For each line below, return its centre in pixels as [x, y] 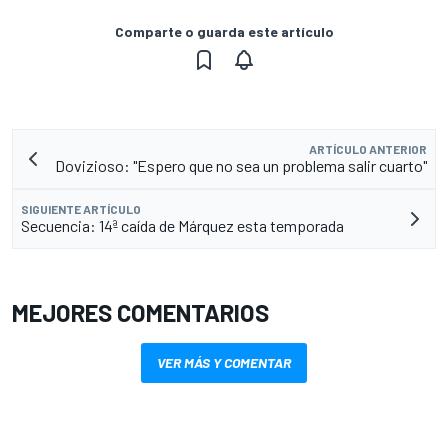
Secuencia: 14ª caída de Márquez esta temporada [182, 226]
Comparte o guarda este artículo [224, 32]
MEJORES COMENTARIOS [140, 313]
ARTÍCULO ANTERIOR [368, 149]
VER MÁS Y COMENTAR [224, 363]
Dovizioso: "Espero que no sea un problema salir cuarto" [241, 166]
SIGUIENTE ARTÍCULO [81, 209]
